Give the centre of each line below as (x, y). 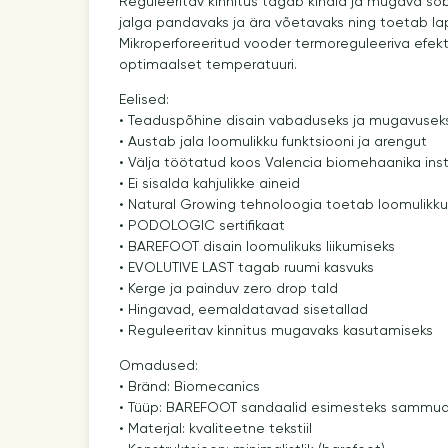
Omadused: (158, 365)
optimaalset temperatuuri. (207, 64)
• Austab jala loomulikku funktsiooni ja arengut (272, 141)
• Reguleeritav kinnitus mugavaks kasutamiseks (275, 330)
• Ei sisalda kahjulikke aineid (209, 183)
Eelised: (143, 99)
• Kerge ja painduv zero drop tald (228, 288)
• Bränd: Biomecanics (189, 386)
